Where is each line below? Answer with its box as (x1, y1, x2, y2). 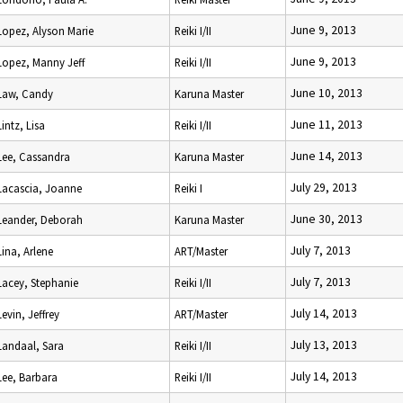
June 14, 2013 (291, 148, 363, 164)
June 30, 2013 (291, 211, 363, 227)
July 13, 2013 (291, 337, 357, 353)
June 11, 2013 (291, 117, 363, 132)
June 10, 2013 (291, 85, 363, 101)
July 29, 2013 (291, 180, 357, 195)
